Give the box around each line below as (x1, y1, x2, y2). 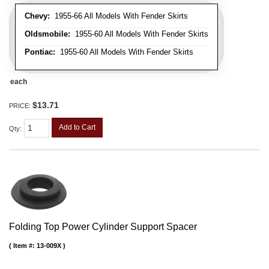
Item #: (13, 242, 37, 250)
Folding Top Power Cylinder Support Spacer (9, 222, 197, 232)
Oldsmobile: (25, 29, 70, 38)
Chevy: (25, 11, 50, 20)
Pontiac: (25, 47, 55, 56)
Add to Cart (59, 122, 95, 131)
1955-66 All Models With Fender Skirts (50, 11, 188, 20)
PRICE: (9, 101, 32, 109)
